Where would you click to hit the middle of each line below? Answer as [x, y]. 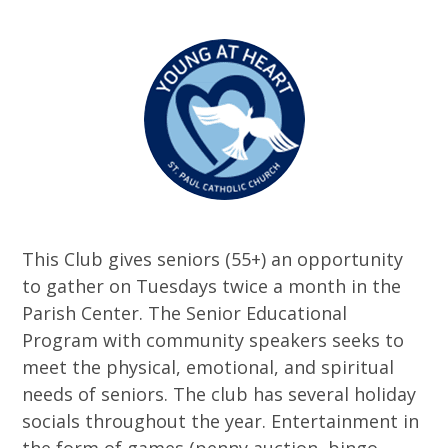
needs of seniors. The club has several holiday [219, 394]
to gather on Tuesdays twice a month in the [212, 286]
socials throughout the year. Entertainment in [221, 421]
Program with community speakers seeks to [213, 340]
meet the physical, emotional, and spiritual [208, 367]
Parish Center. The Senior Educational [185, 313]
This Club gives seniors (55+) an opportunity [213, 259]
